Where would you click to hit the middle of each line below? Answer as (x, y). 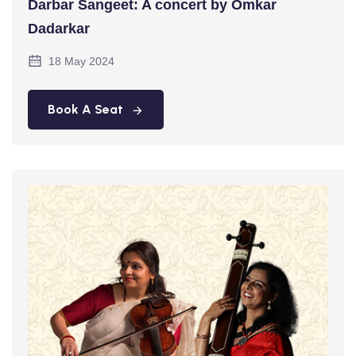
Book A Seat (85, 109)
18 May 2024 (81, 61)
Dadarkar (59, 28)
